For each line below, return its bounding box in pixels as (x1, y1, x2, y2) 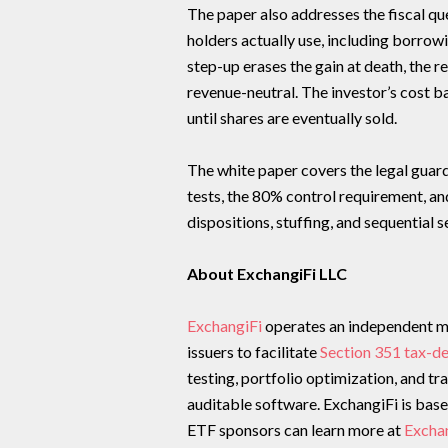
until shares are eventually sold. (186, 108, 397, 127)
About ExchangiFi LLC (186, 264, 347, 283)
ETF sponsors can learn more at (186, 420, 404, 439)
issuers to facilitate (186, 342, 320, 361)
